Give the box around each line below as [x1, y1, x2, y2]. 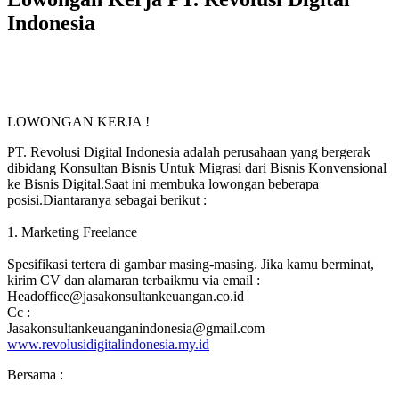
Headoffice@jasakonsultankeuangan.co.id [7, 288, 244, 304]
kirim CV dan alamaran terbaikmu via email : [7, 272, 260, 288]
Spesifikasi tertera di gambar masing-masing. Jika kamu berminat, [7, 256, 374, 272]
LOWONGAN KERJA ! [7, 113, 150, 129]
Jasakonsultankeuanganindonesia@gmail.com [7, 320, 265, 336]
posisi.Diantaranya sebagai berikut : [7, 191, 207, 208]
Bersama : [7, 366, 63, 382]
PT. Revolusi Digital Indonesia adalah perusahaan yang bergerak [7, 143, 370, 159]
